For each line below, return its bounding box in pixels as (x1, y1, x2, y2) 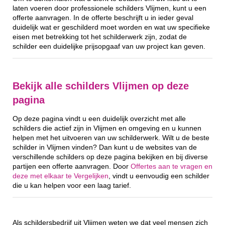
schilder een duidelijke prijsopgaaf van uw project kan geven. (13, 42, 205, 50)
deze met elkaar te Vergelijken (13, 172, 108, 180)
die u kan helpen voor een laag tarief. (13, 181, 131, 189)
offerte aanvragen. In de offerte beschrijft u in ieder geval (13, 14, 193, 22)
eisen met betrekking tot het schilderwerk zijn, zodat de (13, 33, 187, 41)
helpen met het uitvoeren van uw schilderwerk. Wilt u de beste (13, 134, 209, 142)
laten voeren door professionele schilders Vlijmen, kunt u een (13, 4, 206, 12)
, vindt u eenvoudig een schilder (108, 172, 209, 180)
